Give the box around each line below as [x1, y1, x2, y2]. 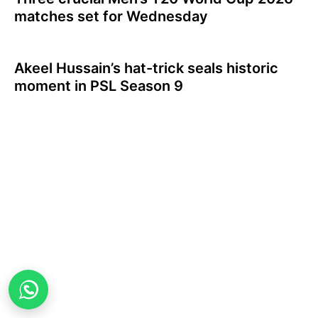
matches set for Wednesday [14, 8, 208, 26]
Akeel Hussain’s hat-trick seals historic [14, 60, 278, 77]
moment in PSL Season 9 [14, 77, 183, 95]
